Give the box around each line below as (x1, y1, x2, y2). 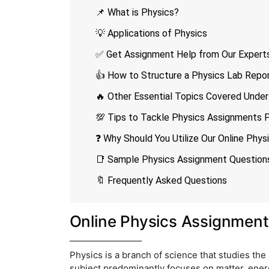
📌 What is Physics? (95, 7, 179, 19)
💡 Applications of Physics (95, 28, 207, 40)
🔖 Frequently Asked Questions (95, 175, 227, 187)
